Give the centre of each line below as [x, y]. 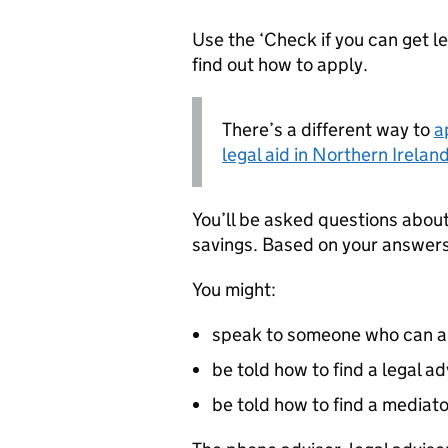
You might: [234, 289]
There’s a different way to [328, 129]
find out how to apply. [280, 64]
